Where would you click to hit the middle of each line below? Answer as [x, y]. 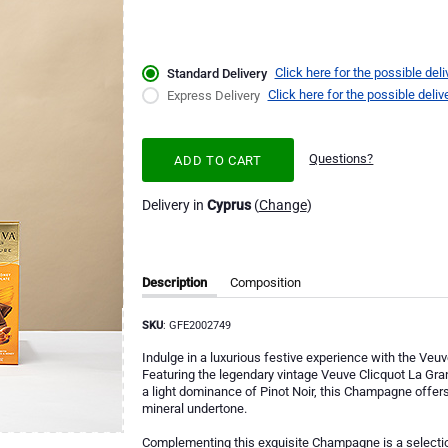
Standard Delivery [216, 74]
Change [282, 204]
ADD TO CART [218, 160]
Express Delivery [213, 96]
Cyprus [228, 204]
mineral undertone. [194, 409]
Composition [265, 282]
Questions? [341, 159]
